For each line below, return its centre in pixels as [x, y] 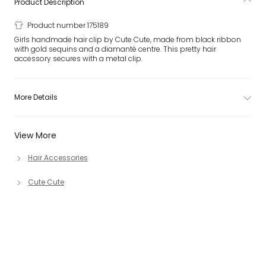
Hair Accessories [58, 158]
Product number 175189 [68, 25]
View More [35, 135]
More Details [36, 97]
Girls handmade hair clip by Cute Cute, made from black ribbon [128, 39]
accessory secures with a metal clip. [78, 58]
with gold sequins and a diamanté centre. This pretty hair [115, 49]
